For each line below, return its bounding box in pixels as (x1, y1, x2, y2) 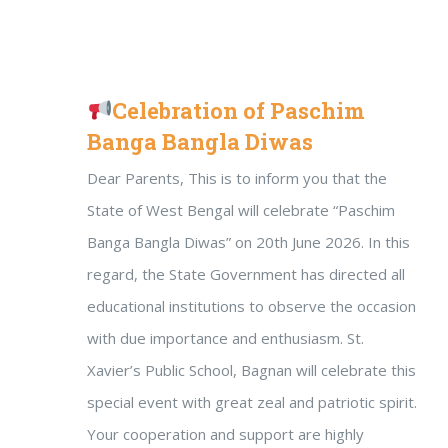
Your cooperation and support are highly (87, 424, 364, 444)
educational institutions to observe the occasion (87, 296, 416, 316)
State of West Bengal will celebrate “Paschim (87, 200, 395, 220)
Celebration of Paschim (112, 96, 366, 125)
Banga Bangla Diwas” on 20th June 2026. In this (87, 232, 410, 252)
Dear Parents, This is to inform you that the (87, 168, 387, 188)
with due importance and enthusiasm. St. (87, 328, 364, 348)
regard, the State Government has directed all (87, 264, 405, 284)
